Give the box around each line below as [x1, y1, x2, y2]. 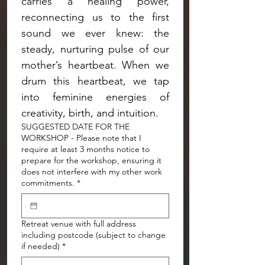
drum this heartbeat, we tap [21, 75, 169, 88]
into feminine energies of [21, 91, 169, 104]
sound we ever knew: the [21, 27, 169, 40]
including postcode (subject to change [21, 230, 166, 240]
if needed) [21, 241, 60, 251]
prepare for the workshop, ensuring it [21, 155, 161, 166]
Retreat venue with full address [21, 218, 136, 229]
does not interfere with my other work [21, 166, 162, 177]
